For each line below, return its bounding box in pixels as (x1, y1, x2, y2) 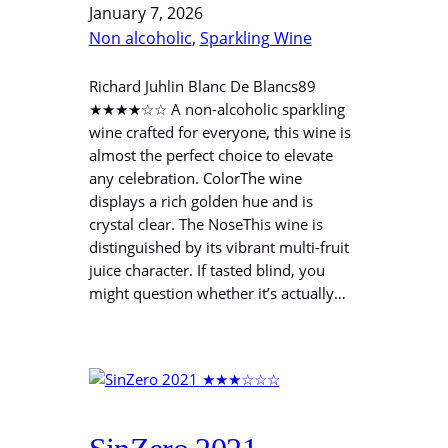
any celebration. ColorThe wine (88, 168, 302, 189)
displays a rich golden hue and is (88, 191, 313, 212)
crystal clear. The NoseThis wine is (88, 214, 323, 235)
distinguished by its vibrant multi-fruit (88, 237, 349, 258)
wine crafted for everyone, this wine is (88, 122, 351, 143)
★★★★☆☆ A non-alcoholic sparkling (88, 99, 345, 120)
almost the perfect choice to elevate (88, 145, 333, 166)
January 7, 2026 (88, 2, 203, 25)
